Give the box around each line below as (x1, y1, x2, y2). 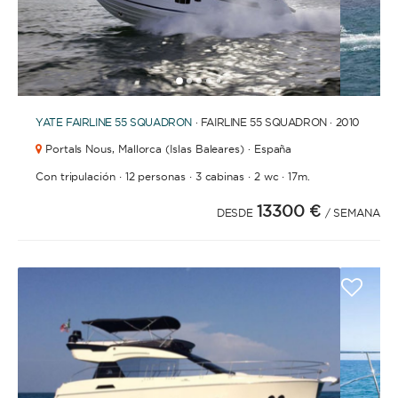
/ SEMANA (324, 206, 380, 219)
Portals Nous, (44, 142, 115, 155)
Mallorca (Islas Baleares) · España (114, 142, 292, 155)
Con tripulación (36, 170, 115, 183)
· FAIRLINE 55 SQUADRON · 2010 (192, 115, 361, 129)
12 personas (124, 170, 186, 183)
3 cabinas (195, 170, 245, 183)
